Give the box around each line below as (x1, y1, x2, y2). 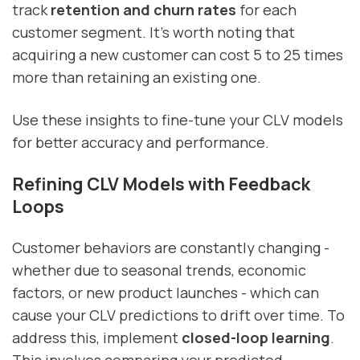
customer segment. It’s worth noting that (12, 22, 295, 43)
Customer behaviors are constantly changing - (12, 238, 329, 258)
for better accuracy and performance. (12, 133, 269, 153)
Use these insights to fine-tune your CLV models (12, 110, 343, 130)
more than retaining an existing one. (12, 67, 261, 88)
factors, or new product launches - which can (12, 283, 319, 303)
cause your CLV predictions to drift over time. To (12, 305, 345, 325)
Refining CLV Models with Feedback (12, 171, 310, 195)
